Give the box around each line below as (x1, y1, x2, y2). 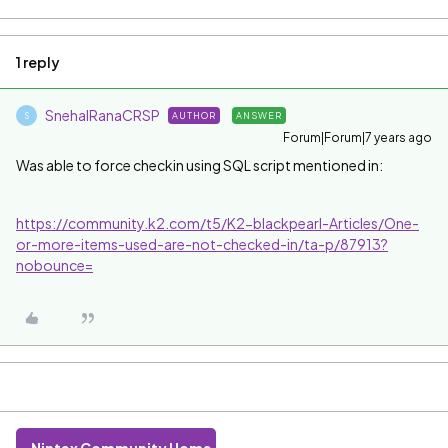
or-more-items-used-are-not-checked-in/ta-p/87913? (16, 235, 388, 254)
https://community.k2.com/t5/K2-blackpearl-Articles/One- (16, 214, 419, 233)
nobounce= (16, 256, 93, 275)
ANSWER (236, 110, 282, 122)
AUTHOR (172, 110, 216, 122)
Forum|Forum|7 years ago (283, 130, 432, 146)
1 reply (16, 53, 60, 72)
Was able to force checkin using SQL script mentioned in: (16, 156, 383, 175)
